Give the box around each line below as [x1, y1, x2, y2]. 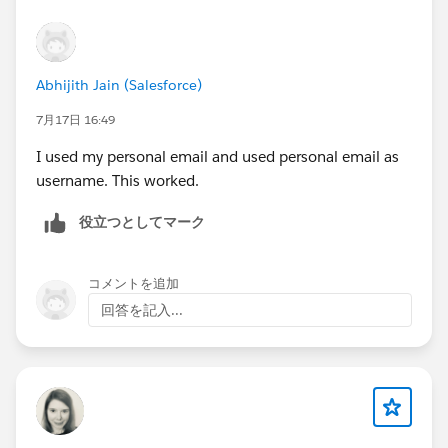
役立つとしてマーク [79, 213, 205, 232]
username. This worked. [36, 171, 203, 191]
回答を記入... [101, 301, 183, 320]
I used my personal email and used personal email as [36, 147, 399, 167]
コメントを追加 [88, 275, 179, 293]
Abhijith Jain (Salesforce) [36, 76, 202, 95]
